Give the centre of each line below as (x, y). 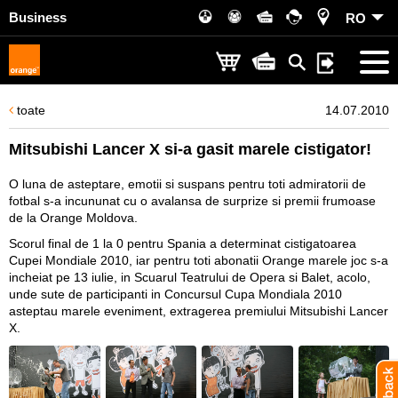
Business (38, 17)
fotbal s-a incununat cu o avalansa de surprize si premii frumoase (192, 201)
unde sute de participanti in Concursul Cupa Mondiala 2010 (175, 294)
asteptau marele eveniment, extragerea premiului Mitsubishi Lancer (199, 311)
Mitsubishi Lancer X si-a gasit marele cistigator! (190, 149)
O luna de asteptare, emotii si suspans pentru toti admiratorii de (187, 184)
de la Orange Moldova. (73, 218)
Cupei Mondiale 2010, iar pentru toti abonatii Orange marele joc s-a (199, 260)
